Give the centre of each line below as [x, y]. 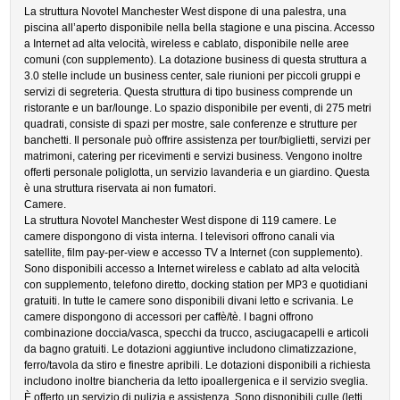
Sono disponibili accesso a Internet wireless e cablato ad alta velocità [192, 269]
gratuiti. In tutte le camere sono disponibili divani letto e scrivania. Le [189, 301]
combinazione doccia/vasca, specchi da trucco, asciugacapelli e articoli [197, 333]
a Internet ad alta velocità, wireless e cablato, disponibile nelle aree [187, 44]
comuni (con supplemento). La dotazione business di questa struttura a [196, 60]
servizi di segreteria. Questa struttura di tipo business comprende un [189, 92]
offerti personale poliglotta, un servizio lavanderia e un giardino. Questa [197, 172]
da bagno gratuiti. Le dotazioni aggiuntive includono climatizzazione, [191, 349]
